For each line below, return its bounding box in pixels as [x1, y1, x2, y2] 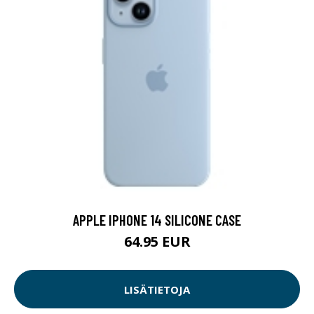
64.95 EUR [123, 232, 191, 252]
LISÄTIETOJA [124, 282, 190, 296]
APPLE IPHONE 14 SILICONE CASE [73, 211, 241, 229]
